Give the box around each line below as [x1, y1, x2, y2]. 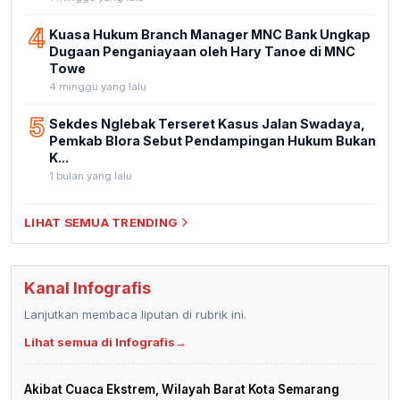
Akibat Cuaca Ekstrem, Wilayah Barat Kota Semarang [24, 381, 339, 396]
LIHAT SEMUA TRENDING [24, 214, 179, 229]
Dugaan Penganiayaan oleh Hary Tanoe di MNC [49, 43, 355, 59]
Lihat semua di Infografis [24, 334, 175, 349]
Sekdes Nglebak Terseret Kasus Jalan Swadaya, [49, 115, 365, 131]
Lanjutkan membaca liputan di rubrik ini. [24, 306, 246, 321]
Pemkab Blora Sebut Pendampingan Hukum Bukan [49, 132, 376, 148]
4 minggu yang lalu [49, 79, 146, 93]
